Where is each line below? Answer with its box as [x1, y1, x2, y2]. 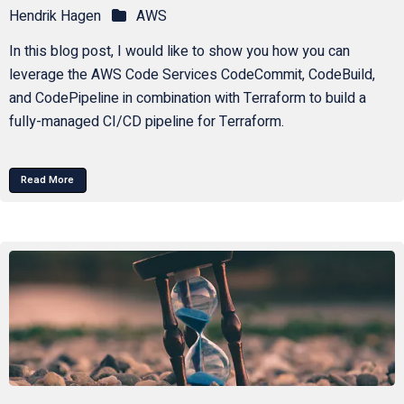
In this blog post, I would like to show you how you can [8, 41, 350, 63]
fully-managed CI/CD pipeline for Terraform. [8, 111, 284, 133]
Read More [21, 172, 75, 188]
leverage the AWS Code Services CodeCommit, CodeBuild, [8, 64, 375, 87]
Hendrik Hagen [8, 5, 101, 28]
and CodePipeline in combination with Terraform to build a [8, 87, 366, 110]
